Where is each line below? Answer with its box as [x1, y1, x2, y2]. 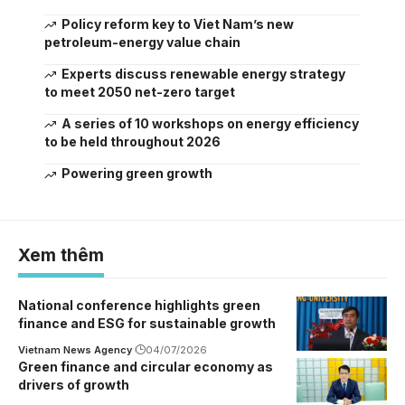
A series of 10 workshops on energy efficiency [61, 116, 359, 132]
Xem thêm [18, 244, 104, 266]
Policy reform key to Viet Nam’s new [61, 15, 294, 32]
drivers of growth [18, 376, 129, 392]
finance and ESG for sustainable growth [18, 315, 276, 331]
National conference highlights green [18, 297, 260, 313]
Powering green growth [61, 165, 212, 182]
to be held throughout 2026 [44, 134, 221, 150]
